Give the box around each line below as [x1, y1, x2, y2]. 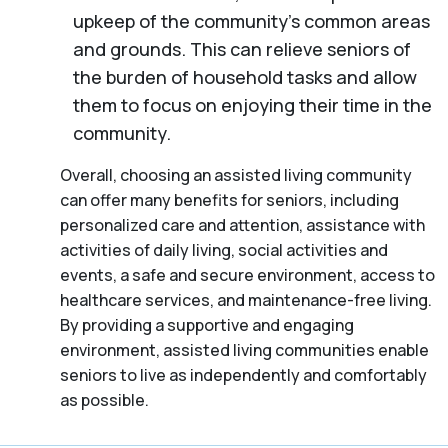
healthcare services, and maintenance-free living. [60, 288, 432, 311]
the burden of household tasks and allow [72, 64, 417, 89]
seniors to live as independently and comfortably [60, 363, 427, 386]
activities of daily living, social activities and [60, 238, 388, 261]
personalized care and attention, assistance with [60, 213, 425, 236]
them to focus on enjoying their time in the [72, 92, 432, 117]
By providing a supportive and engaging [60, 313, 354, 336]
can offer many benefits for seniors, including [60, 188, 399, 211]
